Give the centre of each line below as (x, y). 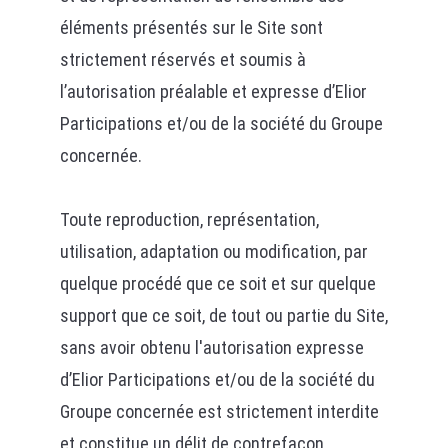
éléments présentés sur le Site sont (191, 27)
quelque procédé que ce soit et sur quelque (217, 283)
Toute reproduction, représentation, (189, 219)
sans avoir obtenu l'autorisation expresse (211, 347)
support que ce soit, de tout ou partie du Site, (223, 315)
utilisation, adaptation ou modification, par (213, 251)
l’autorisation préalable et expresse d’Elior (213, 91)
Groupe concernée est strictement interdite (219, 411)
